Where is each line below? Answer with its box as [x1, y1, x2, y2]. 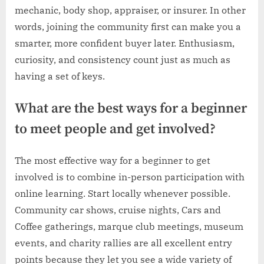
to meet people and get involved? [15, 120, 216, 138]
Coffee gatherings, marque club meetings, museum [15, 220, 243, 232]
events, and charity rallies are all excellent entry [15, 236, 232, 249]
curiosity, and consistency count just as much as [15, 53, 230, 65]
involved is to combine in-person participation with [15, 170, 245, 183]
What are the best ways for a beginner [15, 100, 247, 117]
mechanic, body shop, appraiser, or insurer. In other [15, 4, 246, 16]
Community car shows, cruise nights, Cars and [15, 203, 221, 216]
